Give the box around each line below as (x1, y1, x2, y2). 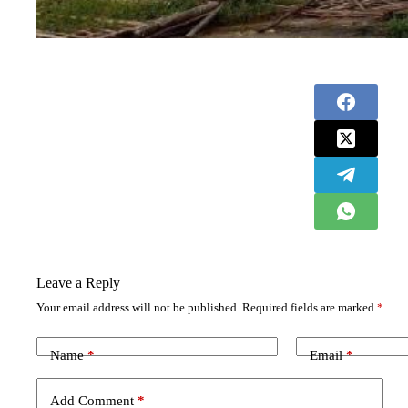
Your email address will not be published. (36, 301, 240, 314)
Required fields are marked (242, 301, 377, 314)
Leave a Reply (36, 275, 120, 291)
